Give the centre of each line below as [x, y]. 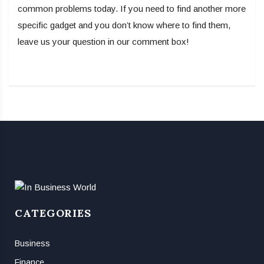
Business [32, 244]
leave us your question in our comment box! [103, 42]
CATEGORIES [53, 213]
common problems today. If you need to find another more [132, 9]
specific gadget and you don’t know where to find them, [124, 25]
